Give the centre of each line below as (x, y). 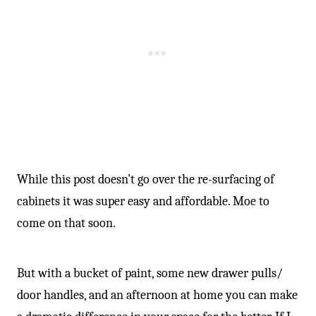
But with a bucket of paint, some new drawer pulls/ (150, 273)
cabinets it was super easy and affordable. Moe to (143, 201)
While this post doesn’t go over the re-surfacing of (146, 180)
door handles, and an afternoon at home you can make (157, 295)
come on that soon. (66, 223)
